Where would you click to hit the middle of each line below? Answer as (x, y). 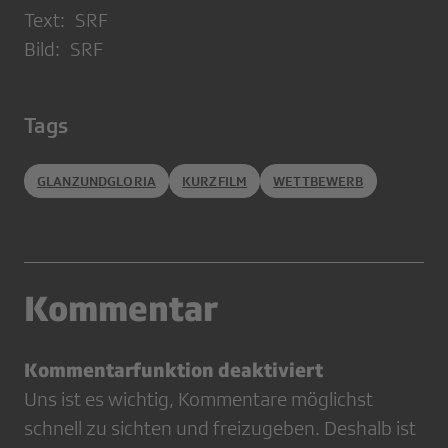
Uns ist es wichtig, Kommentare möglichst (198, 399)
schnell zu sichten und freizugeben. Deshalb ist (220, 428)
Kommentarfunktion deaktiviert (173, 370)
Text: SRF (66, 20)
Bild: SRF (63, 49)
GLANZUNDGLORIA (96, 181)
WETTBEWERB (318, 181)
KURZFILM (214, 181)
